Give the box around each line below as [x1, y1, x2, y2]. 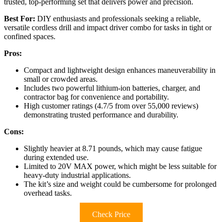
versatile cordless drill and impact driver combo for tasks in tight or [4, 23, 212, 32]
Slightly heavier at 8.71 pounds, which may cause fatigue [24, 144, 202, 153]
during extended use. [24, 153, 89, 162]
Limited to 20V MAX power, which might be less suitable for [24, 162, 217, 171]
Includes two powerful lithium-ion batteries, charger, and [24, 84, 200, 93]
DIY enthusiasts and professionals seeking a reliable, [35, 14, 201, 23]
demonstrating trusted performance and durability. [24, 111, 178, 119]
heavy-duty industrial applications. [24, 171, 131, 180]
